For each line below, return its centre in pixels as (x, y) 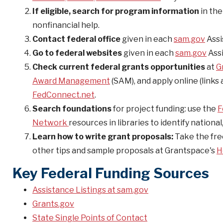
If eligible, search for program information (116, 11)
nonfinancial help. (66, 25)
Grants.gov (53, 204)
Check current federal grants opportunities (119, 67)
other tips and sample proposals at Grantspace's (124, 151)
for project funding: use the (165, 109)
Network (51, 123)
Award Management (71, 81)
